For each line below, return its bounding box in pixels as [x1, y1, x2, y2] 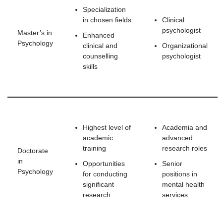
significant [83, 180, 114, 188]
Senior [162, 160, 182, 167]
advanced [162, 134, 193, 142]
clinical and [83, 42, 117, 50]
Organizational [162, 42, 208, 50]
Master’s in [17, 29, 52, 37]
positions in [162, 170, 197, 178]
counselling [83, 52, 118, 60]
